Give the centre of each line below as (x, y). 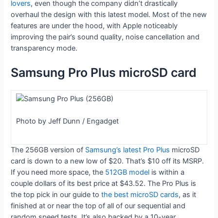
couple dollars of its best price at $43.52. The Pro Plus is (104, 183)
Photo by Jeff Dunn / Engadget (67, 121)
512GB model (127, 172)
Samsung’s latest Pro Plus (128, 150)
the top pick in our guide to (56, 194)
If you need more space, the (58, 172)
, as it (188, 194)
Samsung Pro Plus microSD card (104, 73)
